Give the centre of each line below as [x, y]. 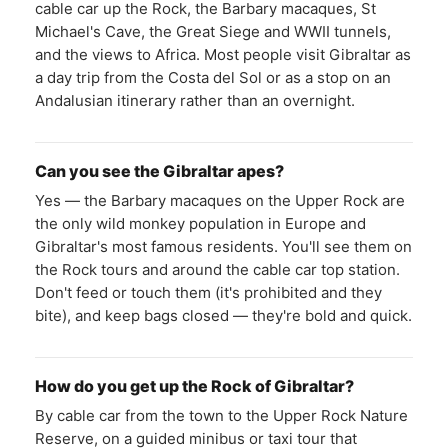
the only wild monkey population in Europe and [200, 223]
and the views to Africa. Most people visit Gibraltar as [223, 54]
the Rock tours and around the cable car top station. [217, 269]
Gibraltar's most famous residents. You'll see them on [223, 246]
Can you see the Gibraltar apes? [159, 171]
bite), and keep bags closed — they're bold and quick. [223, 315]
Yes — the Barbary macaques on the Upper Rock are [220, 200]
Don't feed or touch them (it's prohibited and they [208, 292]
